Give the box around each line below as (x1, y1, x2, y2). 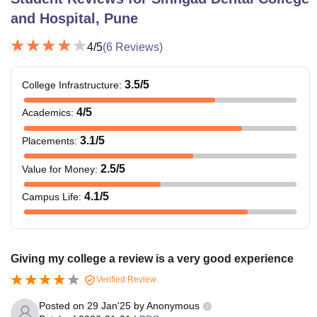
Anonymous (146, 299, 200, 311)
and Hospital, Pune (11, 10, 138, 26)
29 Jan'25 (87, 299, 131, 311)
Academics (22, 107, 71, 119)
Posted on (39, 299, 87, 311)
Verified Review (94, 274, 156, 284)
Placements (22, 134, 74, 146)
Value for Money (22, 163, 95, 175)
